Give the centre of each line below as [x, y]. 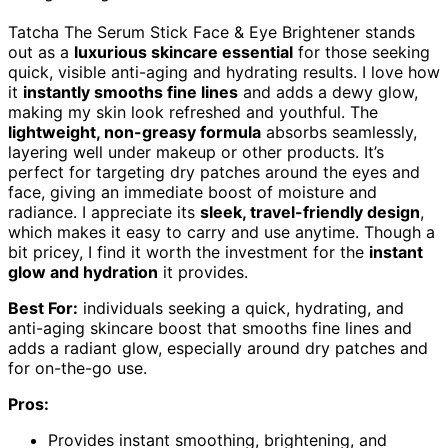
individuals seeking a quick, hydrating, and [241, 307]
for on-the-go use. [77, 367]
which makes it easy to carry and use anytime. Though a [221, 231]
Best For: [43, 307]
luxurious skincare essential [183, 51]
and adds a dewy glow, [328, 91]
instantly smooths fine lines [130, 91]
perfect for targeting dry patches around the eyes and [214, 171]
